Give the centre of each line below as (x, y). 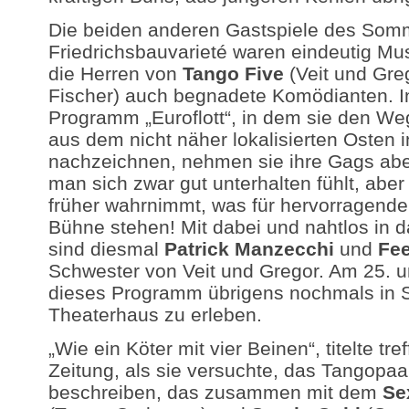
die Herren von (115, 73)
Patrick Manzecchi (249, 248)
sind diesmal (106, 248)
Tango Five (233, 73)
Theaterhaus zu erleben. (155, 314)
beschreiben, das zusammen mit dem (215, 393)
